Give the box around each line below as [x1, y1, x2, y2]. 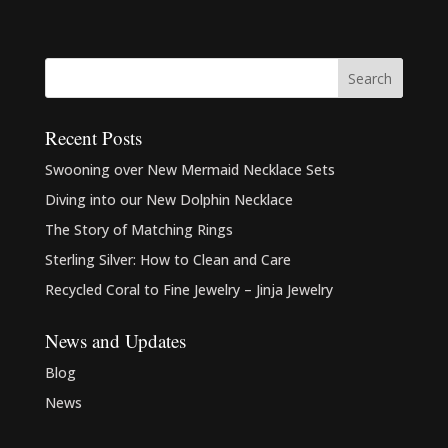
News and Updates [44, 328, 186, 353]
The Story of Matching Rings [44, 220, 233, 239]
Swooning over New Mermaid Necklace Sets [44, 160, 335, 179]
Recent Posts [44, 125, 142, 150]
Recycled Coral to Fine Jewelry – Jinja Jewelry [44, 280, 333, 299]
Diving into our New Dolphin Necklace [44, 190, 293, 209]
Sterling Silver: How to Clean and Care [44, 250, 291, 269]
